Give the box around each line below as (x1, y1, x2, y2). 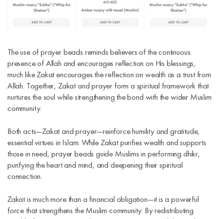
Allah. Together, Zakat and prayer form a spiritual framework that (7, 80, 209, 91)
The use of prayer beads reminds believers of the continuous (7, 46, 191, 57)
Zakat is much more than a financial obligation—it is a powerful (7, 193, 199, 204)
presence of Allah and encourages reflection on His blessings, (7, 57, 197, 68)
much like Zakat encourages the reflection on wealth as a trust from (7, 68, 211, 80)
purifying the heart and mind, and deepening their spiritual (7, 159, 183, 170)
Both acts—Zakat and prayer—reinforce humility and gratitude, (7, 125, 200, 136)
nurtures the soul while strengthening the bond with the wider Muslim (7, 91, 212, 102)
